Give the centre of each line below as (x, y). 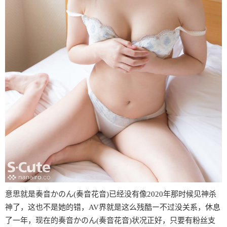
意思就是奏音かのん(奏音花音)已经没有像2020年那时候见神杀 (111, 194)
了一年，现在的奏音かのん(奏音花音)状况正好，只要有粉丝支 (110, 221)
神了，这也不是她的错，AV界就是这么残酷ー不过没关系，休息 (113, 207)
